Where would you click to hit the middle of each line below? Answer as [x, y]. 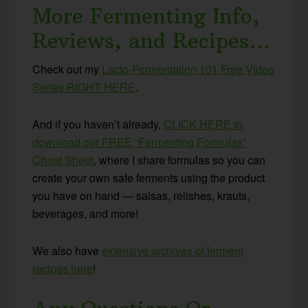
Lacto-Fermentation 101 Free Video [188, 69]
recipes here [63, 269]
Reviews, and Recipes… [152, 41]
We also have [67, 251]
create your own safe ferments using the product [149, 178]
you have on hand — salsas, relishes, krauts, [141, 196]
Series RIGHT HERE [84, 87]
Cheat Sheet [63, 160]
